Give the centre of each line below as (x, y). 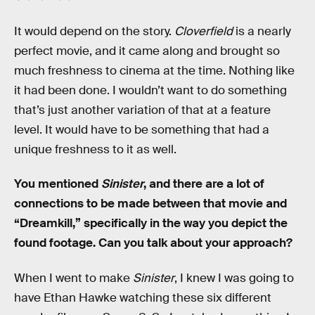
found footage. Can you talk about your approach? (153, 243)
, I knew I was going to (234, 278)
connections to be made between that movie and (150, 204)
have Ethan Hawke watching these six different (143, 297)
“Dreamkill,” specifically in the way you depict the (151, 224)
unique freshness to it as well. (95, 149)
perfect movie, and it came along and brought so (147, 51)
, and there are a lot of (204, 184)
